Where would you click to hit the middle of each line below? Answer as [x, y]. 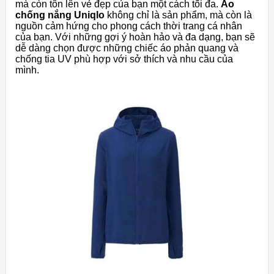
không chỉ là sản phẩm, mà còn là [178, 15]
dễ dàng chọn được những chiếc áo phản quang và [127, 48]
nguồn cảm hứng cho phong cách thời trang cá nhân [129, 26]
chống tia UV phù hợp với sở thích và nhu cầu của [124, 59]
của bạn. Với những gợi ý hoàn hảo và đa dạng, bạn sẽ [135, 37]
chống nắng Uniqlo [60, 15]
